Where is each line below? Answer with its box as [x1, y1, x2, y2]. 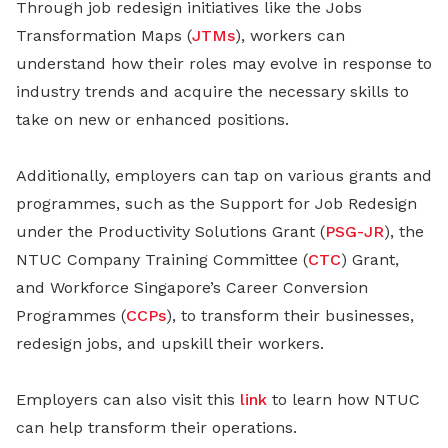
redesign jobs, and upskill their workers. [16, 333, 324, 353]
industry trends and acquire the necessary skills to [16, 81, 409, 101]
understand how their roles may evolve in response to [16, 53, 432, 73]
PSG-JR [325, 221, 384, 241]
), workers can [235, 25, 345, 45]
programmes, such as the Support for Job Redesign [16, 193, 417, 213]
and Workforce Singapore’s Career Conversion [16, 277, 368, 297]
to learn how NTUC [267, 389, 420, 409]
